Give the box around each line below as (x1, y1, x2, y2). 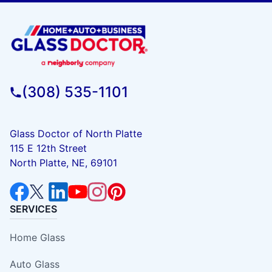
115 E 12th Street (10, 141, 87, 154)
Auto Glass (10, 257, 59, 270)
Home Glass (10, 231, 65, 243)
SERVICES (10, 202, 57, 215)
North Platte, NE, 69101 (10, 156, 117, 169)
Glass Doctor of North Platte (10, 127, 142, 140)
